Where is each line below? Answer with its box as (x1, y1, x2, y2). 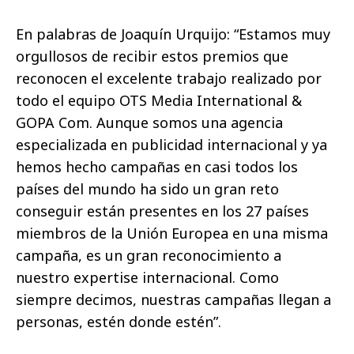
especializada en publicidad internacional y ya (16, 134, 327, 154)
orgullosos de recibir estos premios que (16, 46, 288, 66)
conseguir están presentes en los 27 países (16, 201, 309, 220)
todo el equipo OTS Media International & (16, 90, 302, 110)
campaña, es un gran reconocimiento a (16, 245, 281, 265)
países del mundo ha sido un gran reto (16, 179, 279, 198)
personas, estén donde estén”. (16, 311, 221, 331)
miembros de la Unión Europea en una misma (16, 223, 328, 243)
